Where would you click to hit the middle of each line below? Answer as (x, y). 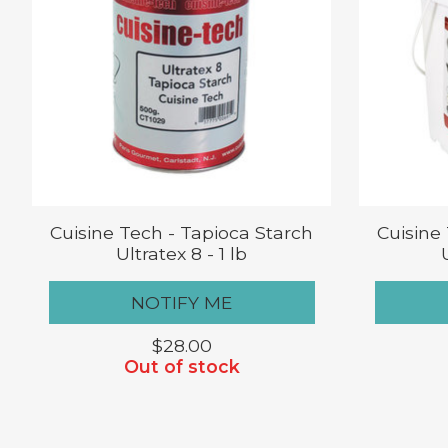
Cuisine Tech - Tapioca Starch (182, 233)
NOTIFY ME (182, 302)
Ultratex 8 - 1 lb (182, 254)
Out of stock (181, 366)
